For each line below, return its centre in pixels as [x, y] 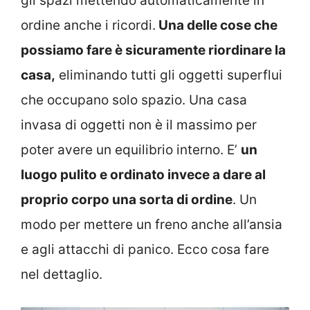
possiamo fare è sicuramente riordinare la [153, 51]
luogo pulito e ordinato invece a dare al [143, 175]
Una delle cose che [217, 26]
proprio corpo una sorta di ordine [127, 200]
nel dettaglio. [62, 275]
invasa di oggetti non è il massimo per [139, 125]
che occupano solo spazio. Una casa [134, 100]
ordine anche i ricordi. [88, 26]
